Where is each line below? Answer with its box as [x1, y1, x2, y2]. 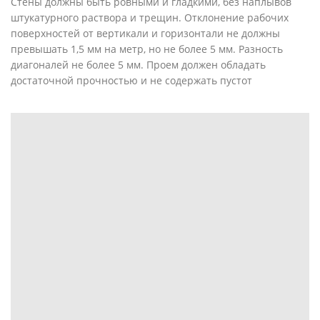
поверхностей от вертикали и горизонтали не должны [11, 26, 280, 40]
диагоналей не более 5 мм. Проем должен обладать [11, 57, 266, 71]
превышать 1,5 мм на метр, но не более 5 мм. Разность [11, 41, 283, 56]
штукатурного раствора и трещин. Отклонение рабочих [11, 10, 289, 24]
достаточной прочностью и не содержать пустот [11, 73, 252, 87]
